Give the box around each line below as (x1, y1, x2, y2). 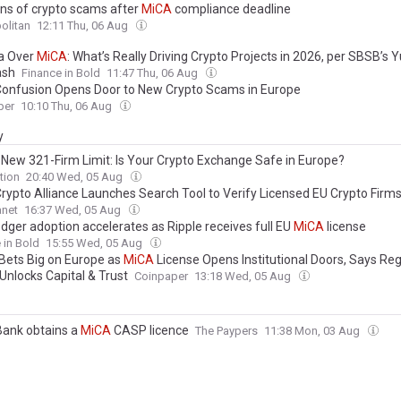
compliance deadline (172, 2, 291, 16)
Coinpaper (134, 269, 188, 283)
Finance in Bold (21, 66, 100, 80)
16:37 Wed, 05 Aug (24, 203, 124, 217)
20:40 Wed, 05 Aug (26, 170, 125, 183)
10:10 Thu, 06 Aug (21, 99, 115, 113)
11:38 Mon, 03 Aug (264, 324, 363, 337)
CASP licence (111, 323, 189, 337)
